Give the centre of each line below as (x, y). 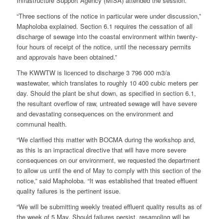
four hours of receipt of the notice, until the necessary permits (104, 47)
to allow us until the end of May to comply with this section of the (109, 171)
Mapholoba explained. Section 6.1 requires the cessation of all (104, 26)
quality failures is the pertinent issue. (68, 191)
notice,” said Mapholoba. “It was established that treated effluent (107, 181)
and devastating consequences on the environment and (95, 114)
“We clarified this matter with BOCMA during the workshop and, (106, 140)
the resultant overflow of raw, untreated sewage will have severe (107, 104)
